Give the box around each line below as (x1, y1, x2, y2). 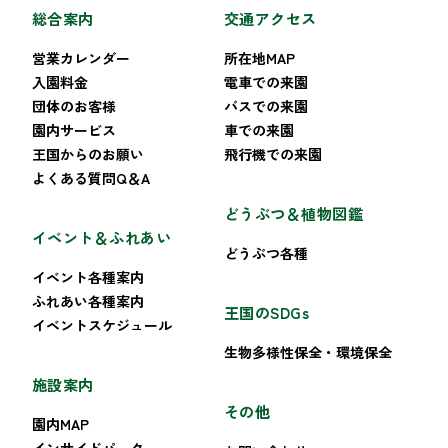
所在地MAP (224, 47, 295, 68)
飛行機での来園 (224, 143, 322, 164)
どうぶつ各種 (224, 242, 308, 263)
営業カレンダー (32, 47, 130, 68)
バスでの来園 (224, 95, 308, 116)
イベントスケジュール (32, 314, 172, 335)
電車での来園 (224, 71, 308, 92)
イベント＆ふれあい (32, 225, 172, 248)
